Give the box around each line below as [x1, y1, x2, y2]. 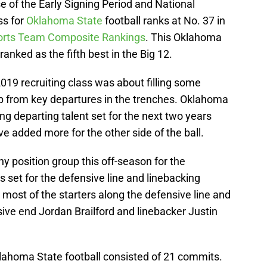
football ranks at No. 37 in [103, 14, 225, 27]
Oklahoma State [26, 14, 103, 27]
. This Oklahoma [145, 30, 222, 44]
